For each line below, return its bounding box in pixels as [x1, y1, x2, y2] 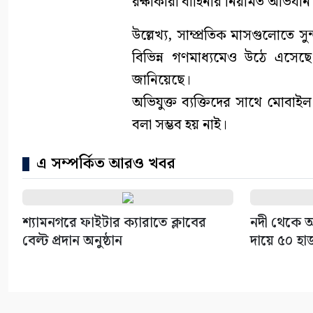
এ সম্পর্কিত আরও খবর [36, 152, 175, 177]
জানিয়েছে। [132, 69, 191, 92]
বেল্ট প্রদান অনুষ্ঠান [22, 230, 122, 253]
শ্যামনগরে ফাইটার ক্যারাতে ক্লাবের [22, 212, 206, 235]
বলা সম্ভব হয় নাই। [132, 114, 227, 137]
